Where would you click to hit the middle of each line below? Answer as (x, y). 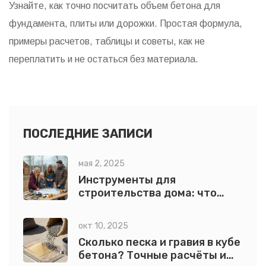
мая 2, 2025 (102, 164)
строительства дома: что (148, 193)
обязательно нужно (132, 206)
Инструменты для (127, 180)
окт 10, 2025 (103, 226)
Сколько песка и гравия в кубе (159, 243)
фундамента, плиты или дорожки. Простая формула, (126, 24)
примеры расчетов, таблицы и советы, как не (107, 42)
